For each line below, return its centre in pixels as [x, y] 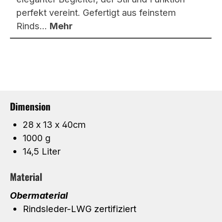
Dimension [30, 106]
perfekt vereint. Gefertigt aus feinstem [96, 13]
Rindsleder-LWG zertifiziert [79, 208]
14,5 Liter [41, 151]
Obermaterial [39, 195]
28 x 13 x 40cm [54, 125]
